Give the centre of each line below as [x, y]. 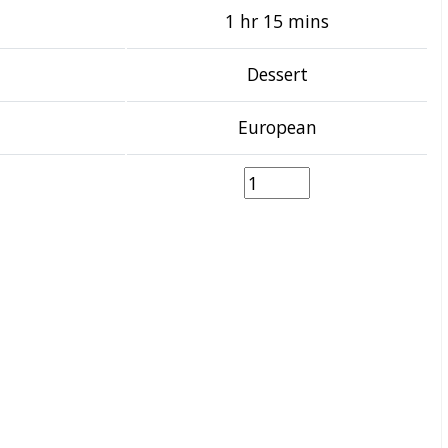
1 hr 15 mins [277, 21]
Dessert [277, 74]
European [277, 127]
